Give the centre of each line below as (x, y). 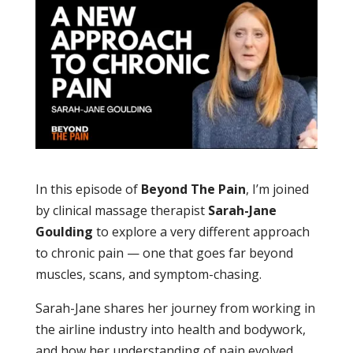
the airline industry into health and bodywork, (170, 329)
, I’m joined (277, 189)
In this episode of (88, 189)
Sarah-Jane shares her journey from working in (175, 308)
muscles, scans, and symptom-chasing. (148, 274)
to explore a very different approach (201, 231)
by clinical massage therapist (121, 210)
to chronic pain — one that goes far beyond (164, 253)
